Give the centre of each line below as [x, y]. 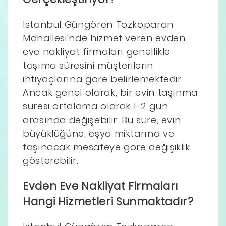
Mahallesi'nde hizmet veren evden [104, 38]
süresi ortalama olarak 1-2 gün [96, 106]
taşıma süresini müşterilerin [88, 65]
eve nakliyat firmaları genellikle [97, 51]
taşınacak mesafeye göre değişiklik [106, 147]
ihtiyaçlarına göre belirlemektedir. [103, 79]
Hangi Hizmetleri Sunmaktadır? [108, 201]
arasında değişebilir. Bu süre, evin [102, 120]
